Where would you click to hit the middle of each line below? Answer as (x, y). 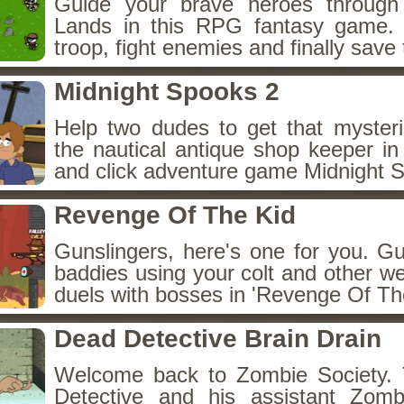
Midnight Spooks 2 (167, 92)
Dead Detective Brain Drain (218, 339)
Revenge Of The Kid (175, 215)
